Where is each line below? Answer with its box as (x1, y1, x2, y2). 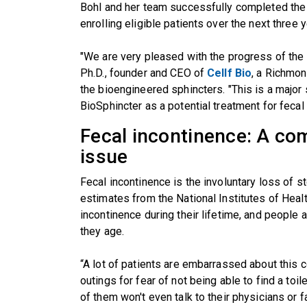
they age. (80, 224, 125, 238)
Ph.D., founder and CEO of (80, 66, 208, 79)
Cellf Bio (207, 66, 252, 79)
